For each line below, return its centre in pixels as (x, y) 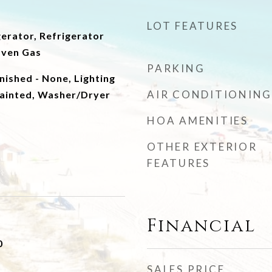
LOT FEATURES (192, 26)
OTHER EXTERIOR (202, 147)
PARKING (176, 68)
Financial (202, 226)
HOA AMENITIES (198, 121)
